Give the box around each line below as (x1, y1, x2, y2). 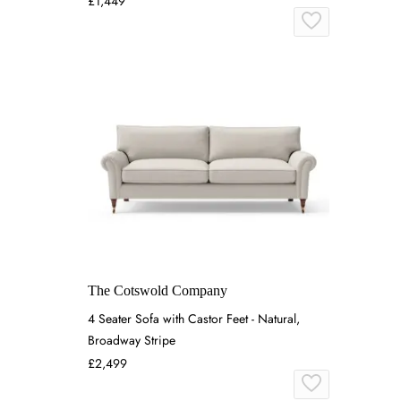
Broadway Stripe (88, 331, 175, 350)
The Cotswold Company (88, 283, 227, 299)
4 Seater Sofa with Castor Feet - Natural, (88, 310, 300, 328)
